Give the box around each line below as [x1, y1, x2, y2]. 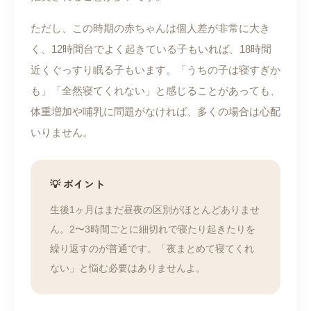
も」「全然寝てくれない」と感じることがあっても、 [31, 85, 280, 97]
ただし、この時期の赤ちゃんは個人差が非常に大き [31, 22, 270, 35]
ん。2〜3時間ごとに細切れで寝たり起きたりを [50, 224, 255, 235]
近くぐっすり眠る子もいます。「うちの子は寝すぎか [31, 64, 280, 76]
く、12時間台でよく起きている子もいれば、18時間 [31, 43, 271, 56]
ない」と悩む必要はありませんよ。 [50, 262, 205, 274]
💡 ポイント [50, 176, 105, 192]
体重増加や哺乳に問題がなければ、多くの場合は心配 [31, 106, 280, 118]
